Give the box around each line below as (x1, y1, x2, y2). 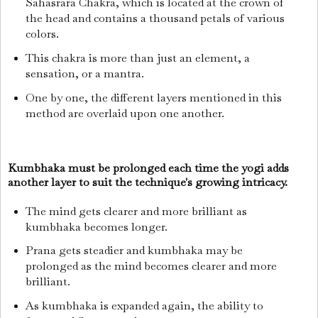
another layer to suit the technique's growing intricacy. (8, 174, 290, 190)
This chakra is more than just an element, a (25, 50, 250, 66)
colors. (25, 26, 62, 42)
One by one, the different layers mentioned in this (25, 90, 282, 106)
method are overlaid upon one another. (25, 106, 227, 121)
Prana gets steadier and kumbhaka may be (25, 243, 243, 258)
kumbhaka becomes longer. (25, 219, 170, 234)
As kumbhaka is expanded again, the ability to (25, 298, 263, 314)
